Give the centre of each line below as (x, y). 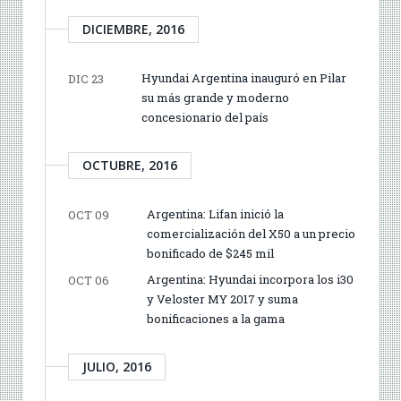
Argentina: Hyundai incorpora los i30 (250, 279)
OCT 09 (89, 214)
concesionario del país (205, 117)
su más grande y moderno (215, 97)
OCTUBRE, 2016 (130, 165)
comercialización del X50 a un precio (251, 233)
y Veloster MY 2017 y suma (222, 299)
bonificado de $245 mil (210, 253)
